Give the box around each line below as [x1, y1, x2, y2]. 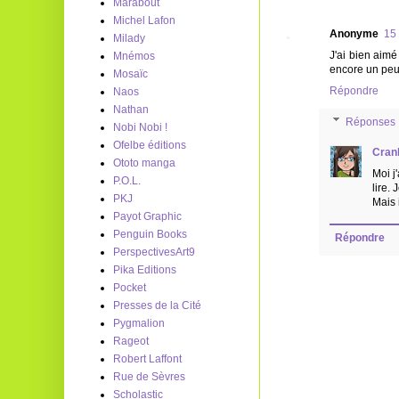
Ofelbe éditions [113, 139, 186, 151]
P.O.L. [113, 175, 141, 187]
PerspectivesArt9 [113, 246, 195, 258]
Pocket [113, 281, 146, 294]
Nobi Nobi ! [113, 121, 167, 134]
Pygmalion [113, 317, 165, 330]
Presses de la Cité [113, 299, 201, 312]
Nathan [113, 103, 149, 116]
